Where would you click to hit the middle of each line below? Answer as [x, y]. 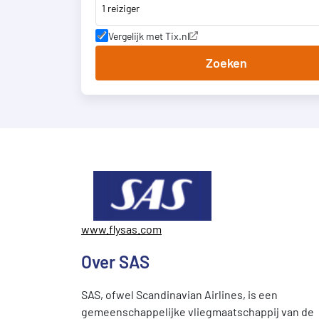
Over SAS [115, 262]
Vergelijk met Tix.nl [149, 36]
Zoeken [226, 63]
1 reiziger [121, 8]
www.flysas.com [121, 229]
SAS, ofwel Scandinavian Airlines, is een [179, 294]
